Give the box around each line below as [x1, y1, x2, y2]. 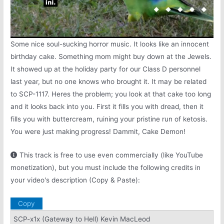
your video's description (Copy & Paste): [10, 175, 140, 184]
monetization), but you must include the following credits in [10, 163, 201, 171]
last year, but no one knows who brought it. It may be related [10, 77, 207, 85]
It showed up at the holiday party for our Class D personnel [10, 64, 201, 73]
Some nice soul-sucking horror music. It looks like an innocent [10, 39, 209, 48]
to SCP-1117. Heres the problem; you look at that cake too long [10, 89, 211, 98]
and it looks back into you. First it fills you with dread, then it [10, 102, 204, 110]
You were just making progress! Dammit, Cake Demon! [10, 127, 186, 135]
